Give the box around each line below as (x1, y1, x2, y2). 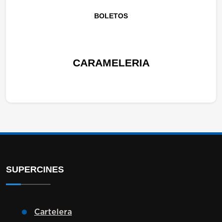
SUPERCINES (6, 164, 64, 174)
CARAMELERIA (72, 56, 150, 68)
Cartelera (34, 208, 72, 216)
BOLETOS (94, 11, 128, 20)
